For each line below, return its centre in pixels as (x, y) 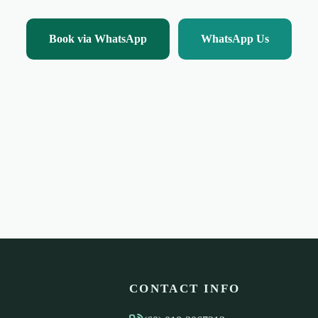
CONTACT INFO (185, 289)
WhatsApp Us (235, 38)
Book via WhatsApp (98, 38)
